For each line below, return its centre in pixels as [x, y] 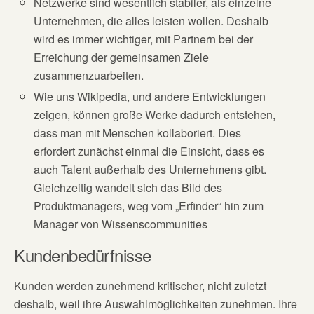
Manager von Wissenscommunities [121, 224]
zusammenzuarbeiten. [89, 75]
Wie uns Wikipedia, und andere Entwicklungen [150, 96]
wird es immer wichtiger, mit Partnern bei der [144, 39]
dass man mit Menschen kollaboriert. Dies [138, 132]
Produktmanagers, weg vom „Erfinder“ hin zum [149, 205]
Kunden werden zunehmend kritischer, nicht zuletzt [140, 285]
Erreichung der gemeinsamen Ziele [122, 57]
